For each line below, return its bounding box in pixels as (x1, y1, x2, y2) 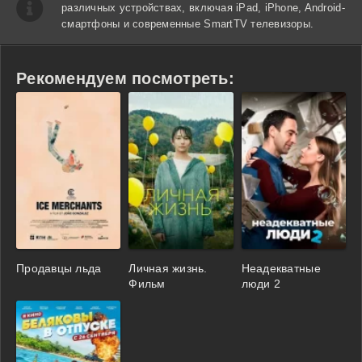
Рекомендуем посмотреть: (16, 69, 234, 88)
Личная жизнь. (128, 262, 208, 276)
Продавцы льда (16, 262, 102, 276)
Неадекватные (241, 262, 321, 276)
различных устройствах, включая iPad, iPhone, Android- (61, 2, 345, 15)
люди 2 (241, 277, 281, 291)
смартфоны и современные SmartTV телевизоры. (61, 18, 314, 31)
